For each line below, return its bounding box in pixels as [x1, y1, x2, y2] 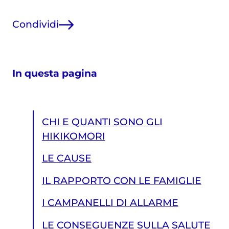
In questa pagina [12, 67, 97, 79]
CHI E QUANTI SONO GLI [41, 116, 163, 128]
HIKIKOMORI [41, 130, 105, 142]
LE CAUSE [41, 152, 91, 165]
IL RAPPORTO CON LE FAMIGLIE [41, 174, 201, 187]
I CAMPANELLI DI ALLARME [41, 197, 178, 209]
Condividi [12, 18, 59, 31]
